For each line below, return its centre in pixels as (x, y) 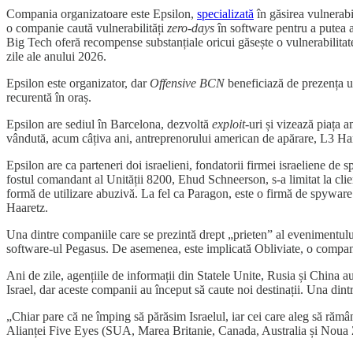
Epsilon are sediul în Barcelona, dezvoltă (109, 124)
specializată (225, 13)
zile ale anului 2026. (56, 56)
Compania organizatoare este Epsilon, (102, 13)
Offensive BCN (187, 83)
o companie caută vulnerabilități (87, 28)
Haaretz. (27, 207)
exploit (229, 124)
